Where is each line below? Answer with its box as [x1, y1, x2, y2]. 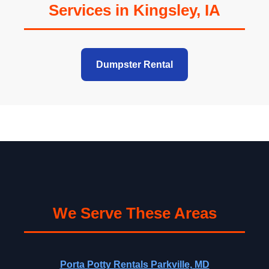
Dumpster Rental [96, 59, 173, 70]
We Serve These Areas [52, 205, 217, 222]
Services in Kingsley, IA [49, 2, 220, 19]
